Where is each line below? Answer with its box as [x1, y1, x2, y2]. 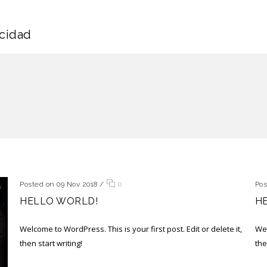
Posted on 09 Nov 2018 [20, 180, 98, 188]
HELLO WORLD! [20, 195, 98, 207]
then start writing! [20, 238, 83, 249]
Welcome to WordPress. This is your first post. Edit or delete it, [20, 223, 243, 234]
